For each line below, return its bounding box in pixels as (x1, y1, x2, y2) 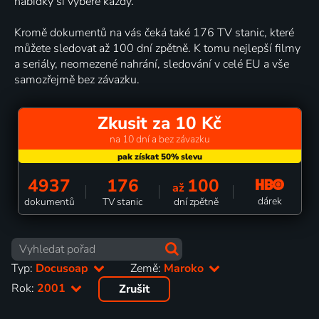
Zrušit (119, 281, 150, 298)
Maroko (164, 261, 207, 277)
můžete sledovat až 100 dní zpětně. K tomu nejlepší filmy (14, 40, 300, 56)
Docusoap (36, 261, 91, 277)
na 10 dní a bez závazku (109, 132, 210, 146)
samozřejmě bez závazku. (14, 71, 140, 88)
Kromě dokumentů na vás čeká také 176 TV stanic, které (14, 24, 294, 41)
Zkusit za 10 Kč (98, 110, 221, 135)
